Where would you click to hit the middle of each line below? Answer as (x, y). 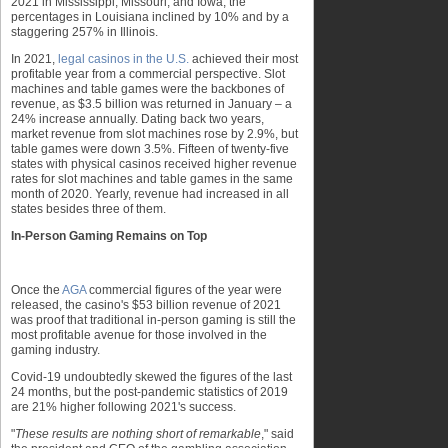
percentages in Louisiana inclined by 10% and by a (150, 17)
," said (277, 434)
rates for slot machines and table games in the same (152, 179)
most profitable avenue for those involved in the (139, 335)
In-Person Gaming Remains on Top (109, 236)
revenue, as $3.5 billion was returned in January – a (151, 104)
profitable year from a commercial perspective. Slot (148, 74)
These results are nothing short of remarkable (138, 434)
